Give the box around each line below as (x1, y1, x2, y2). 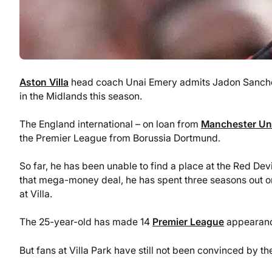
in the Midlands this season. (19, 90, 142, 102)
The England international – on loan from (19, 118, 201, 130)
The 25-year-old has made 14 (19, 216, 152, 228)
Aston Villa (19, 76, 69, 88)
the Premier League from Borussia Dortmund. (19, 132, 220, 144)
